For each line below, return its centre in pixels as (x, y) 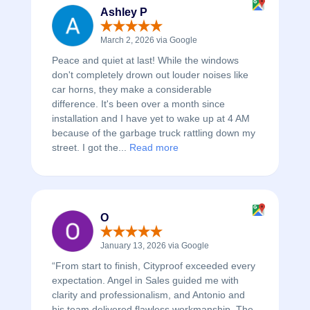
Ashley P (124, 12)
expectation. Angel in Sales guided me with (145, 281)
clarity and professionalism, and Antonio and (148, 295)
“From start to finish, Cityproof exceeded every (153, 266)
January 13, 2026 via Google (154, 246)
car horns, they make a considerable (131, 90)
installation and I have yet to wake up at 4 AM (151, 119)
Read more (154, 148)
